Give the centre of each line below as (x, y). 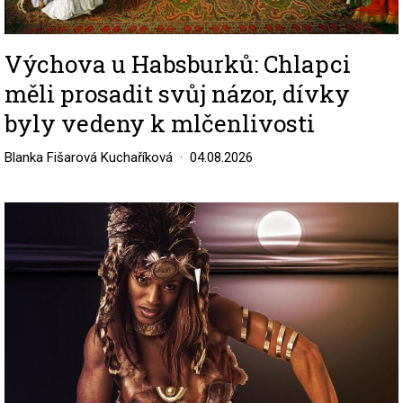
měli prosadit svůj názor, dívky (177, 93)
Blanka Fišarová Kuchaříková (89, 157)
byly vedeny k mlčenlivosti (160, 123)
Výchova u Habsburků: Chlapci (178, 63)
